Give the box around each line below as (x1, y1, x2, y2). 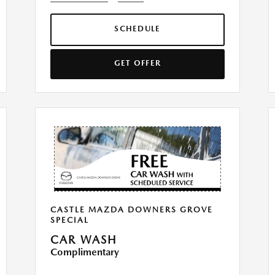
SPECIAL (50, 215, 89, 225)
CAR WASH (50, 233, 117, 247)
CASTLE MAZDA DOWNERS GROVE (50, 205, 213, 215)
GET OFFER (114, 58, 161, 68)
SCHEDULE (114, 24, 161, 34)
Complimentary (50, 246, 119, 258)
